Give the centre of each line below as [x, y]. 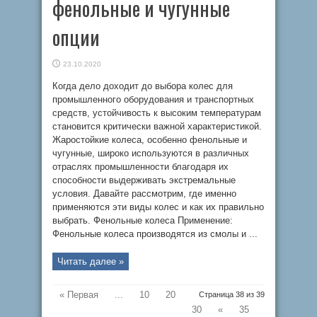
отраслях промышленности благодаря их [140, 167]
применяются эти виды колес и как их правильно [158, 207]
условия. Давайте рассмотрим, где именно [144, 194]
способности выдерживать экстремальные [144, 180]
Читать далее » [91, 261]
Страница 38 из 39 [232, 294]
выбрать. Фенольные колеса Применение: [143, 220]
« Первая [79, 295]
